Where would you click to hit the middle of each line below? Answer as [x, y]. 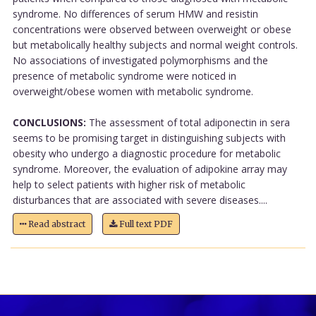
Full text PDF [145, 224]
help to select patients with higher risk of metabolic [129, 184]
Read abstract [55, 224]
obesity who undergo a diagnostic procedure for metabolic [146, 153]
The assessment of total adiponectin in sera [188, 122]
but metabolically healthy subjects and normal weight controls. [155, 44]
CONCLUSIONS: [49, 122]
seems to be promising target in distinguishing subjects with [149, 138]
